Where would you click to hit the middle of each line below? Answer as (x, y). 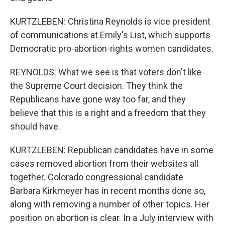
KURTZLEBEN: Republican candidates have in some (112, 150)
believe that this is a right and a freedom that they (108, 113)
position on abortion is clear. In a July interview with (112, 218)
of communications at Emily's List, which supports (110, 35)
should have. (35, 126)
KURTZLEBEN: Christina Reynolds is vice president (110, 21)
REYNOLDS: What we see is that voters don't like (106, 72)
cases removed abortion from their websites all (104, 163)
